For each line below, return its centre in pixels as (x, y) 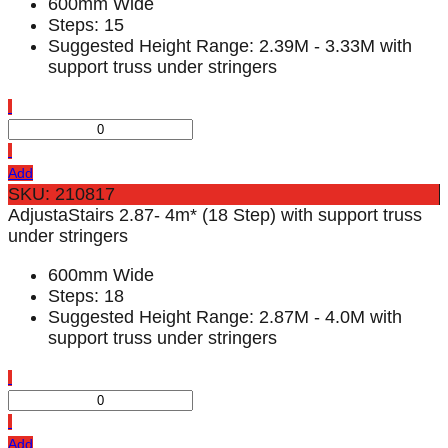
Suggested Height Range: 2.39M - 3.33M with (230, 46)
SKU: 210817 (61, 194)
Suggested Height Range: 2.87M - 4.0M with (225, 317)
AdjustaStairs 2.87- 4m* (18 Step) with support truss (215, 215)
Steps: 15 (86, 25)
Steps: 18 (86, 296)
